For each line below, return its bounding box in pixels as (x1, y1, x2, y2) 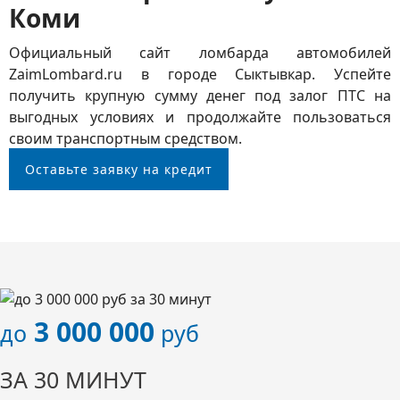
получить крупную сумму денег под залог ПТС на (9, 86, 391, 105)
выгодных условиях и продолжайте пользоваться (9, 107, 391, 127)
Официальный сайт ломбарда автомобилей (9, 43, 391, 62)
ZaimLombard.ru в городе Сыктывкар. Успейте (9, 64, 391, 84)
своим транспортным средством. (9, 129, 242, 148)
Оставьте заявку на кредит (25, 161, 212, 178)
